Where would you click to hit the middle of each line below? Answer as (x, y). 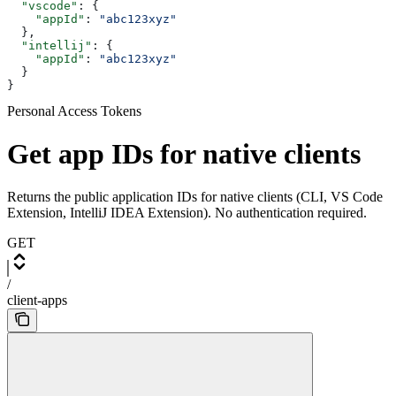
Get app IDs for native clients (184, 154)
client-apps (37, 301)
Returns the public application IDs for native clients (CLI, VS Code (195, 197)
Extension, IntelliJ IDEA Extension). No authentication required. (187, 213)
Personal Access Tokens (74, 110)
